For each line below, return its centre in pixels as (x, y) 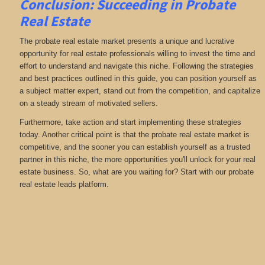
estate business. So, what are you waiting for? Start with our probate (136, 172)
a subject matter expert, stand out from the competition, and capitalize (140, 91)
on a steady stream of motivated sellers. (88, 104)
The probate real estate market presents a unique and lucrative (127, 41)
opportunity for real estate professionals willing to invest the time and (137, 54)
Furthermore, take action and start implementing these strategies (130, 122)
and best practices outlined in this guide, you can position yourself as (138, 79)
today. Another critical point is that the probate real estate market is (134, 134)
